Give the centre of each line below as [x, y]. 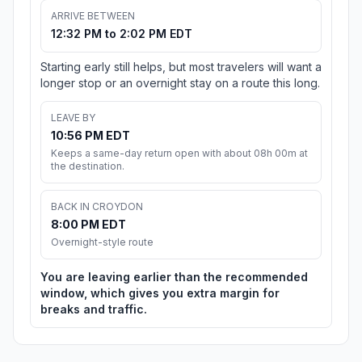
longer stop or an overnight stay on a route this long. [180, 83]
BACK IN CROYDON [97, 207]
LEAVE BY [73, 118]
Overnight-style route [102, 242]
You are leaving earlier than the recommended [174, 277]
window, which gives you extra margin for [160, 293]
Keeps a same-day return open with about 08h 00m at [179, 154]
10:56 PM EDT [90, 136]
